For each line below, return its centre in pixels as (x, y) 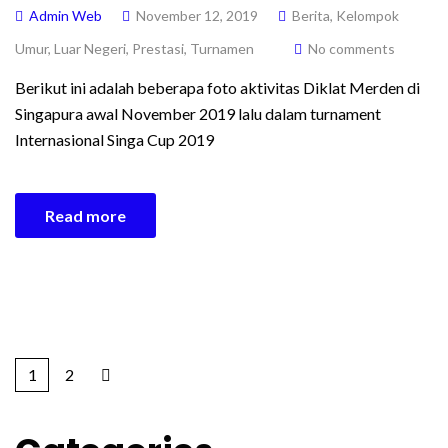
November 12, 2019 (197, 15)
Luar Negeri (90, 48)
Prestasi (158, 48)
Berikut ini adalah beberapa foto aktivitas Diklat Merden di (217, 87)
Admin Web (65, 15)
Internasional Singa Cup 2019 (114, 139)
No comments (351, 48)
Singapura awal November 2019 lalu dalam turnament (198, 113)
